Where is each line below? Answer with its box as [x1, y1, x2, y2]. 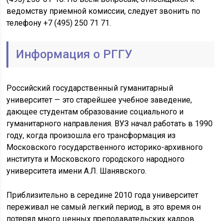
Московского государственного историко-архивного [6, 143, 203, 152]
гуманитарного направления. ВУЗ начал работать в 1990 [6, 119, 213, 128]
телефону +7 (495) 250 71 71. [6, 18, 111, 28]
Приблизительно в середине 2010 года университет [6, 190, 199, 200]
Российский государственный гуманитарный [6, 83, 174, 93]
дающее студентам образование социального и [6, 107, 184, 116]
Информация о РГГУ [16, 47, 133, 61]
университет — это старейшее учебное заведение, [6, 95, 192, 105]
